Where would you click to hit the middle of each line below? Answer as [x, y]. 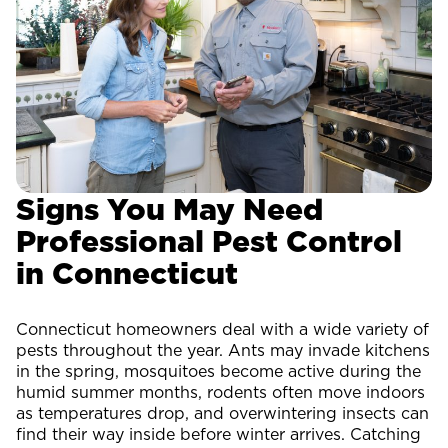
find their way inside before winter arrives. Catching [218, 434]
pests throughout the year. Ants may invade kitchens [223, 350]
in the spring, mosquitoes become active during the [218, 371]
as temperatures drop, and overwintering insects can [222, 413]
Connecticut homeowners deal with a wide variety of [222, 329]
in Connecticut [127, 273]
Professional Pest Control [209, 241]
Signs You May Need [169, 209]
